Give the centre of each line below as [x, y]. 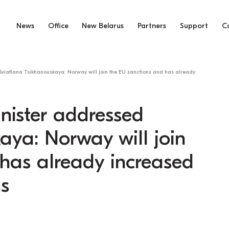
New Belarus [103, 26]
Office [58, 26]
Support [194, 26]
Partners [152, 26]
